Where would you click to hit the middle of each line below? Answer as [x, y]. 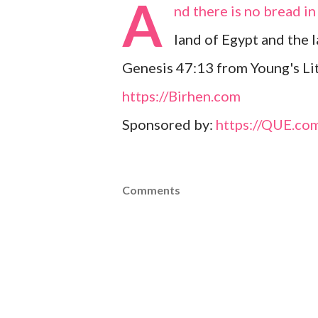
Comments [151, 190]
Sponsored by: [169, 124]
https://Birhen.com [181, 96]
